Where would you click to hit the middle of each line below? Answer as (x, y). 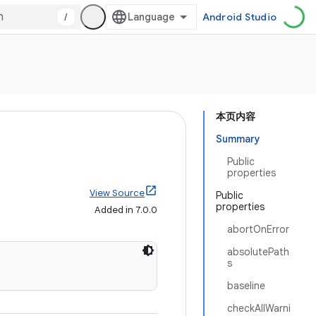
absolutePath (258, 252)
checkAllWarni (259, 308)
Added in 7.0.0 (126, 210)
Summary (238, 139)
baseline (246, 286)
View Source (117, 193)
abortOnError (258, 229)
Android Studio (239, 17)
